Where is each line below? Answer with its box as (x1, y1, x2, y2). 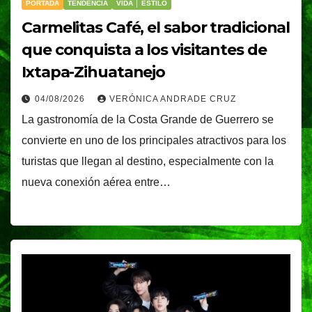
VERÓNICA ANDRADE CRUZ (109, 94, 236, 104)
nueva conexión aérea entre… (22, 176, 171, 189)
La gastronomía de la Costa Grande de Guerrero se (22, 114, 274, 126)
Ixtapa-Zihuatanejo (22, 63, 166, 82)
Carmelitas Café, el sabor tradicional (22, 18, 290, 38)
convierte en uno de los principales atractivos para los (22, 134, 286, 147)
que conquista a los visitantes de (22, 40, 267, 60)
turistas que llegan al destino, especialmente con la (22, 155, 274, 168)
